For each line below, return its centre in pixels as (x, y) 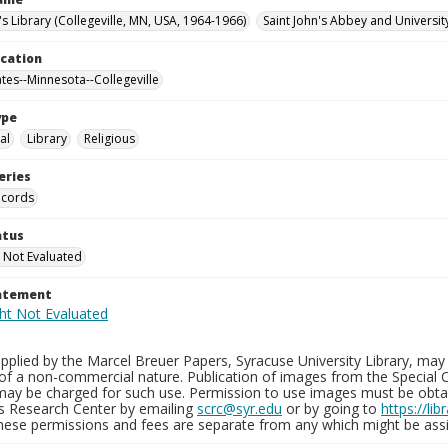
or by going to (331, 408)
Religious (109, 138)
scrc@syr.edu (239, 408)
